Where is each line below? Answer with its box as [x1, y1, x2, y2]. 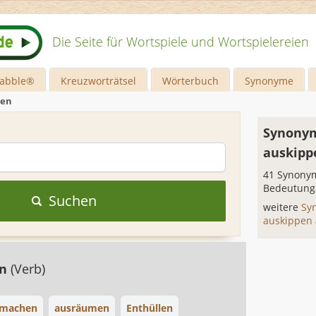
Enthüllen [126, 301, 173, 315]
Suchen [48, 191, 97, 210]
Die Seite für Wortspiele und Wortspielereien [52, 33, 309, 50]
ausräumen [54, 301, 109, 315]
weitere [263, 200, 302, 214]
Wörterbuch [162, 74, 219, 87]
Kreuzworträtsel [61, 74, 137, 87]
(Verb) [11, 260, 45, 277]
